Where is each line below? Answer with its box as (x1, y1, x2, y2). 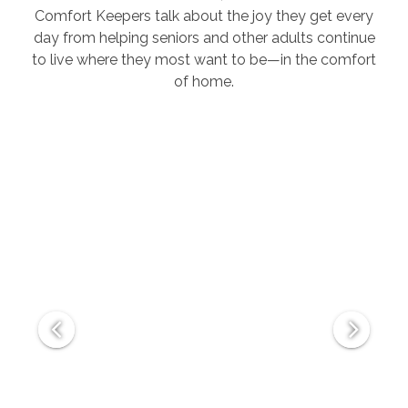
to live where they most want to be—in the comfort (32, 50, 376, 68)
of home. (174, 72, 234, 90)
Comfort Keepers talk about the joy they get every (35, 6, 373, 25)
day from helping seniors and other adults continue (33, 28, 375, 46)
